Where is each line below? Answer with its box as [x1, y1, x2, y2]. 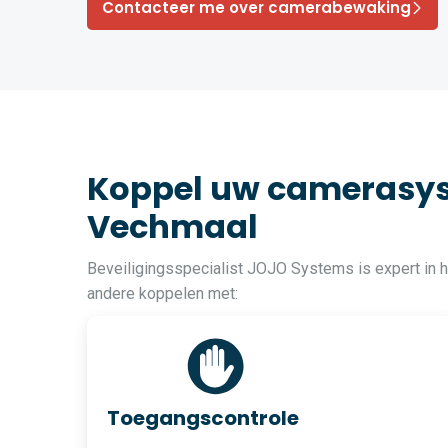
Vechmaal [87, 204, 258, 250]
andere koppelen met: [87, 284, 238, 304]
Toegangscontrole [107, 404, 299, 433]
